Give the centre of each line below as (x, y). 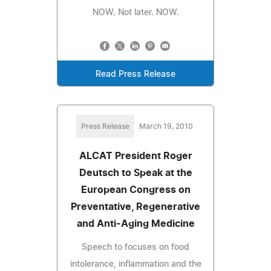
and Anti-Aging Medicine (135, 224)
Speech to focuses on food (135, 247)
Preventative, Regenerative (135, 207)
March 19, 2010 (166, 126)
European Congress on (135, 190)
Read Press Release (135, 74)
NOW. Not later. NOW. (135, 12)
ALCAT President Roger (135, 156)
